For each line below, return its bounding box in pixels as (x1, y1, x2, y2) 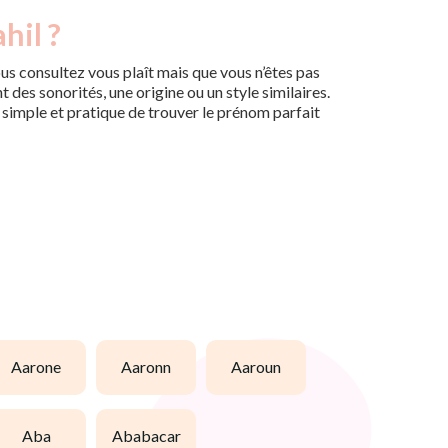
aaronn (132, 357, 171, 377)
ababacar (122, 426, 181, 446)
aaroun (242, 357, 281, 377)
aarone (22, 357, 61, 377)
